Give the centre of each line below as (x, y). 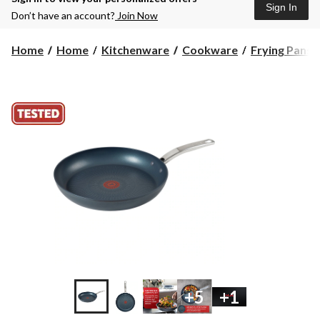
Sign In (281, 7)
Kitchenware (135, 50)
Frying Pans (281, 50)
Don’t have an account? (63, 16)
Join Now (136, 16)
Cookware (210, 50)
